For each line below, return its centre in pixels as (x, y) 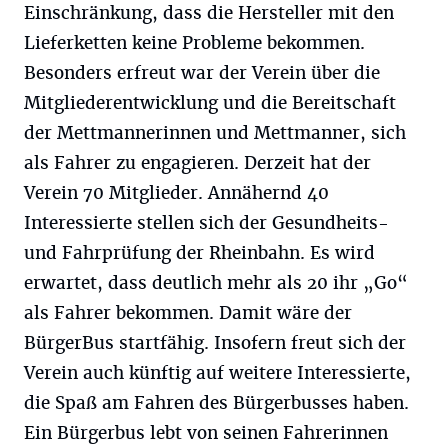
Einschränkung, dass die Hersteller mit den (209, 13)
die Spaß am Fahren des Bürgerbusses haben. (216, 403)
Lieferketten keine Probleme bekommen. (194, 43)
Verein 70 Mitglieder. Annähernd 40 (176, 193)
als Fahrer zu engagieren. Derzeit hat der (197, 163)
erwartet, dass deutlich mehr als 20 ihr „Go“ (216, 283)
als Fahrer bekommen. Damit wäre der (188, 313)
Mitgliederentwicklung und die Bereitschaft (210, 103)
